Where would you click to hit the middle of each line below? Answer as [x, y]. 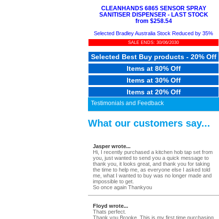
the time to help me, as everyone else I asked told [152, 169]
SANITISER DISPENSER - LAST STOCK [153, 15]
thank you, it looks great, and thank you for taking [151, 164]
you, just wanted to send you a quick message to [151, 158]
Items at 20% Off [153, 92]
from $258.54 [153, 21]
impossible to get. [113, 181]
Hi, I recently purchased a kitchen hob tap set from [153, 152]
